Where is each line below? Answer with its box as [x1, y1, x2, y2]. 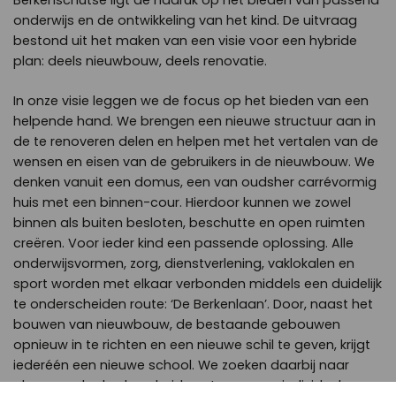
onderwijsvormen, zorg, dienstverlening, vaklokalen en [13, 254, 354, 272]
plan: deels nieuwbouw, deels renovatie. [13, 52, 267, 70]
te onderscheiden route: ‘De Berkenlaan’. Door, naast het [13, 294, 373, 313]
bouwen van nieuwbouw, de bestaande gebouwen [13, 315, 340, 333]
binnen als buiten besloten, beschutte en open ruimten [13, 213, 365, 232]
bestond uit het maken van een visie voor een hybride [13, 32, 357, 49]
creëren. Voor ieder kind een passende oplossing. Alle [13, 233, 354, 252]
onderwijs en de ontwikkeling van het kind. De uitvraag [13, 11, 357, 29]
